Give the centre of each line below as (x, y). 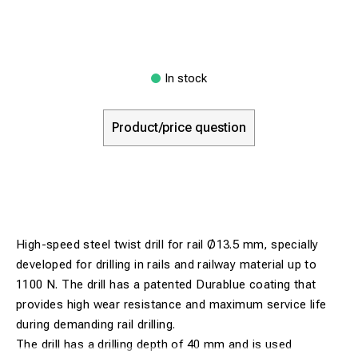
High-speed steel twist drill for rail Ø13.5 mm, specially (167, 244)
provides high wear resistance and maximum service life (171, 304)
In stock (186, 78)
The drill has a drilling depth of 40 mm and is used (154, 344)
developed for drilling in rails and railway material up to (167, 264)
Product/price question (179, 127)
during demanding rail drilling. (96, 324)
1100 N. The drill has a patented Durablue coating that (166, 284)
